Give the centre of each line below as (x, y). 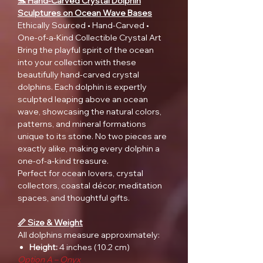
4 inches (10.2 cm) (94, 247)
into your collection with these (77, 63)
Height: (43, 247)
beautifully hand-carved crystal (78, 75)
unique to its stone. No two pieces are (92, 136)
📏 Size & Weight (50, 223)
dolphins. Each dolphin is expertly (82, 87)
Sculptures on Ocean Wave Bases (85, 13)
